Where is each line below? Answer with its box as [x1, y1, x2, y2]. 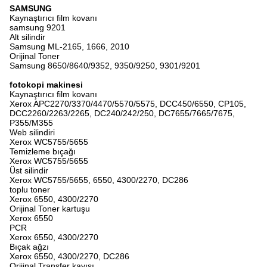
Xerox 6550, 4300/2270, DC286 [10, 252, 129, 261]
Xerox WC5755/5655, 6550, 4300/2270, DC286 [10, 175, 188, 185]
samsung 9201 [10, 23, 66, 32]
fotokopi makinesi [10, 80, 83, 89]
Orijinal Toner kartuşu [10, 204, 90, 213]
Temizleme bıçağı [10, 147, 76, 156]
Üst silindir [10, 166, 48, 175]
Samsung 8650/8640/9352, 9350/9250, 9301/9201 [10, 61, 200, 70]
